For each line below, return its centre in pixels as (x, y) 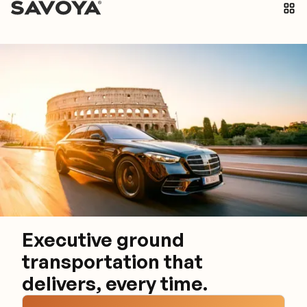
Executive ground (103, 239)
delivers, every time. (115, 283)
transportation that (113, 261)
